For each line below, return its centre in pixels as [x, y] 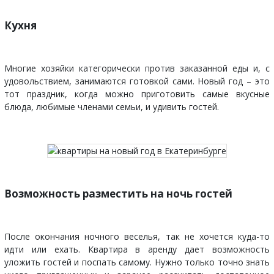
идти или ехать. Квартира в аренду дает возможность [137, 249]
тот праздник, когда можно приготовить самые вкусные [137, 94]
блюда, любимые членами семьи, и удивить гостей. [112, 106]
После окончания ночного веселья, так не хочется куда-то [137, 236]
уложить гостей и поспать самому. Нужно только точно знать [137, 262]
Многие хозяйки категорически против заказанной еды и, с [137, 68]
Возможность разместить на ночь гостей [118, 193]
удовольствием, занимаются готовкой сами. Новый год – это [137, 81]
